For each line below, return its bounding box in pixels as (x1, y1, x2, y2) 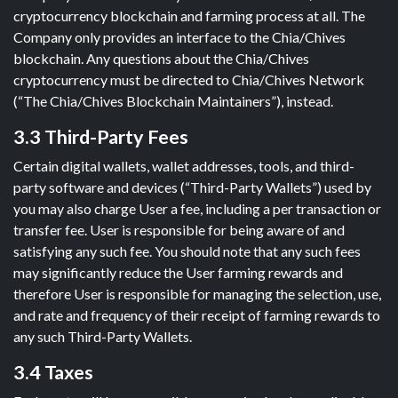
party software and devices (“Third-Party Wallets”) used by (13, 179, 371, 195)
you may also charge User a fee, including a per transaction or (13, 200, 381, 217)
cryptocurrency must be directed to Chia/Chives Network (13, 71, 364, 88)
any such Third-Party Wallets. (13, 328, 192, 345)
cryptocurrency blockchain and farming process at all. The (13, 7, 365, 24)
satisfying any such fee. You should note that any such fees (13, 243, 361, 259)
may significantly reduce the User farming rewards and (13, 264, 343, 281)
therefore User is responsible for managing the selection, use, (13, 285, 381, 302)
